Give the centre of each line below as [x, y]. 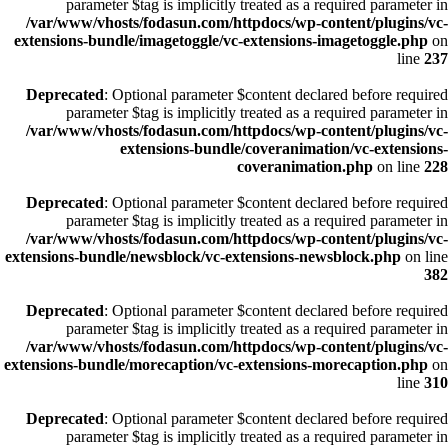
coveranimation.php [305, 166]
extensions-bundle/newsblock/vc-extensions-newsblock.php [203, 256]
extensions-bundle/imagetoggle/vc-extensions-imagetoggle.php [221, 40]
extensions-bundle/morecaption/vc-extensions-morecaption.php [216, 364]
